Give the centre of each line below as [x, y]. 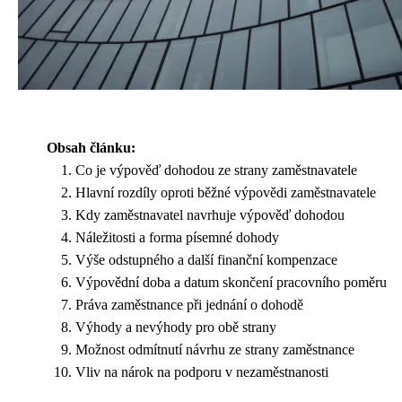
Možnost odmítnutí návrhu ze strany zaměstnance [215, 350]
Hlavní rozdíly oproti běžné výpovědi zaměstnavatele [226, 193]
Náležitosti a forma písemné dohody [177, 238]
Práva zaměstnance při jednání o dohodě [189, 305]
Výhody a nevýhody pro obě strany [176, 328]
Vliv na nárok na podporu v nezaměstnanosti [202, 372]
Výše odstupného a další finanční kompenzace [206, 260]
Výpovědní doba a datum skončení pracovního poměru [231, 283]
